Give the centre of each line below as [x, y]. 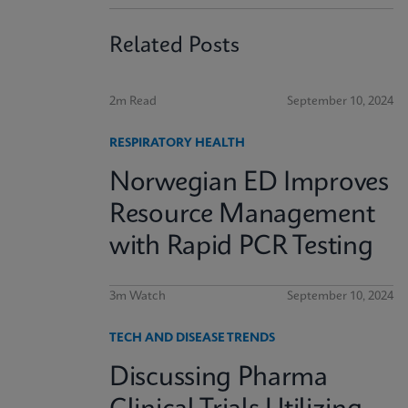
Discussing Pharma [219, 378]
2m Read [133, 102]
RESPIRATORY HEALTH [177, 143]
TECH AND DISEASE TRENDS [192, 338]
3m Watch [138, 296]
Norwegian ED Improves [249, 184]
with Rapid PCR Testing [241, 247]
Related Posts [174, 46]
